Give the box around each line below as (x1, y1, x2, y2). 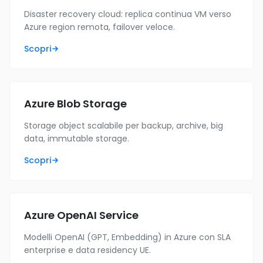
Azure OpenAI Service (24, 208, 139, 222)
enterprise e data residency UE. (24, 244, 151, 256)
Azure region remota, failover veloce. (24, 21, 175, 33)
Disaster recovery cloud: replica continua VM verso (24, 8, 231, 20)
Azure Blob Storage (24, 96, 127, 111)
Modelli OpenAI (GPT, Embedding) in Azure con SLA (24, 231, 231, 243)
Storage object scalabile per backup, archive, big (24, 120, 223, 131)
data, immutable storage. (24, 133, 129, 144)
